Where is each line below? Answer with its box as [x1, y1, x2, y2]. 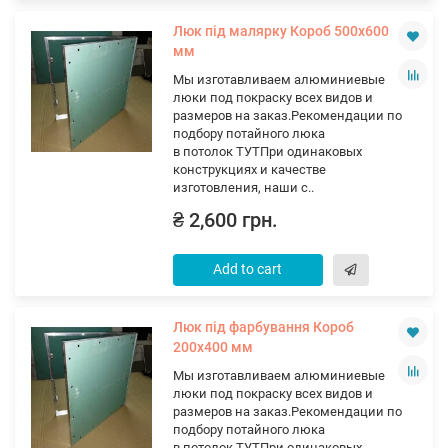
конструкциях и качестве [172, 162, 326, 177]
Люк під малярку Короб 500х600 [172, 23, 389, 39]
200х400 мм [172, 339, 253, 355]
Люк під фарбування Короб [172, 319, 354, 335]
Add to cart [213, 261, 283, 277]
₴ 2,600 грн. [172, 209, 278, 232]
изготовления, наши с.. [172, 180, 314, 195]
